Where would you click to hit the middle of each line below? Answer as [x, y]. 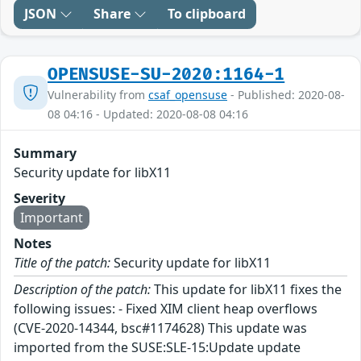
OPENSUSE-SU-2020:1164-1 [166, 74]
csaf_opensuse [188, 94]
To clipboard [207, 13]
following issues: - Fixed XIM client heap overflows [166, 308]
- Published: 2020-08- [286, 94]
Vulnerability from [98, 94]
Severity [39, 198]
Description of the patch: [82, 289]
